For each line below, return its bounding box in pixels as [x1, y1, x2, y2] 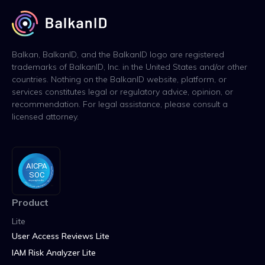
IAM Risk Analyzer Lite [12, 247, 96, 258]
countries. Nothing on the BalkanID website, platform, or [12, 74, 227, 85]
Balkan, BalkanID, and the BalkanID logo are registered [12, 49, 224, 60]
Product [12, 196, 49, 209]
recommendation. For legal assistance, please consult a [12, 99, 228, 110]
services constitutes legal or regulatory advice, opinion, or [12, 86, 233, 98]
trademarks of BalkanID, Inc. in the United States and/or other [12, 62, 247, 73]
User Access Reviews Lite [12, 231, 109, 242]
